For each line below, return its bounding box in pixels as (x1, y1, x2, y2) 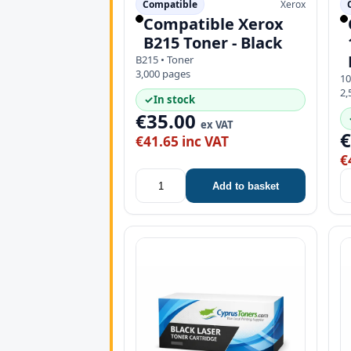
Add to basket (212, 179, 280, 192)
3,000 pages (136, 67, 190, 81)
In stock (154, 92, 195, 107)
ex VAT (201, 118, 233, 132)
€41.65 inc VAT (136, 132, 229, 150)
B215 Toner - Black (143, 32, 282, 53)
